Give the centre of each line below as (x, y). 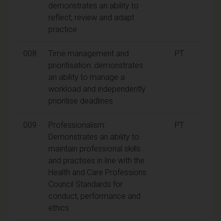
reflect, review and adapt (91, 17)
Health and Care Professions (97, 172)
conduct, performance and (94, 196)
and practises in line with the (96, 160)
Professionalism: (77, 125)
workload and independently (97, 89)
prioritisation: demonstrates (96, 65)
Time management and (89, 53)
